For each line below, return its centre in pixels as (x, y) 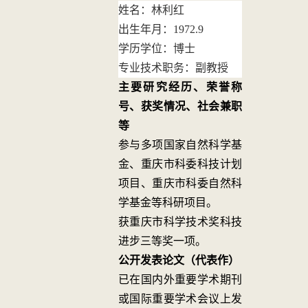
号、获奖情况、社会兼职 (180, 106)
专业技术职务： (157, 68)
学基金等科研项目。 (168, 202)
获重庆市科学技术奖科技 (180, 222)
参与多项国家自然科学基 (180, 145)
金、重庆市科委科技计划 (180, 164)
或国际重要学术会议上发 (180, 299)
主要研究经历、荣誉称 (180, 87)
